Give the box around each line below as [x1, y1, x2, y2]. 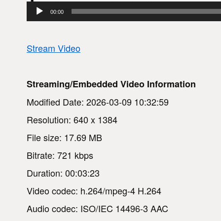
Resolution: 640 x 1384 [27, 112, 117, 126]
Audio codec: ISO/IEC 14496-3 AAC [27, 201, 168, 215]
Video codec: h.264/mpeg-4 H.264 [27, 184, 161, 197]
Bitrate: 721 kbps [27, 148, 93, 161]
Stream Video [27, 41, 80, 54]
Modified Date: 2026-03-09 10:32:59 [27, 95, 169, 108]
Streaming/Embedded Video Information [27, 77, 196, 90]
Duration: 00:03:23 [27, 166, 100, 179]
